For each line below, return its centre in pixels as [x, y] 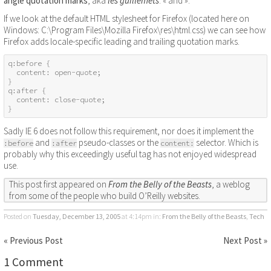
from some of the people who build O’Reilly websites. [105, 196]
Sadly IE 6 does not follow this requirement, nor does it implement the [129, 131]
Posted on [18, 216]
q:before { [29, 64]
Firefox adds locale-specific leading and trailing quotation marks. [122, 42]
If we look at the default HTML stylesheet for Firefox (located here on [126, 19]
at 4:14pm [136, 216]
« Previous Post [33, 241]
